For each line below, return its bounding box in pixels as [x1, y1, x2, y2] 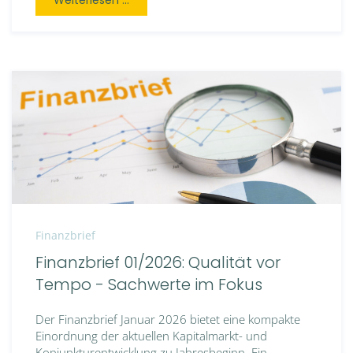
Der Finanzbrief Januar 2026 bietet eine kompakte [35, 310, 300, 327]
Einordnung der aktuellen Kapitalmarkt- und [35, 327, 267, 344]
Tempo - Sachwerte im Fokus [35, 273, 262, 295]
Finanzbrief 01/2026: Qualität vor [35, 251, 281, 273]
